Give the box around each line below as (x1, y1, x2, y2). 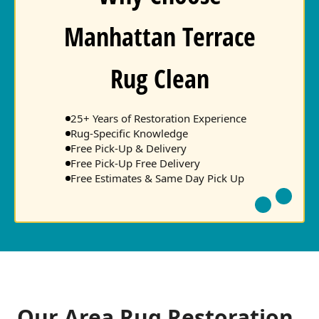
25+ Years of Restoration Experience (70, 110, 246, 125)
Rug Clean (110, 61, 209, 96)
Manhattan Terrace (63, 19, 256, 54)
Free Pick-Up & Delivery (70, 140, 187, 155)
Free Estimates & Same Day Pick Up (70, 170, 244, 185)
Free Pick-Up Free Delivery (70, 155, 200, 170)
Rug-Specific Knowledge (70, 125, 188, 140)
